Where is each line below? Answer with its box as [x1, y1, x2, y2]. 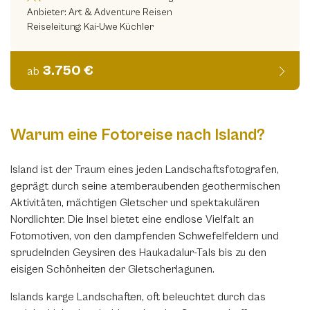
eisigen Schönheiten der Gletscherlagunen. [10, 263, 215, 275]
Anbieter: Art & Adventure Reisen [27, 7, 172, 18]
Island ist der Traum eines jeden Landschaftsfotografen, [10, 163, 279, 176]
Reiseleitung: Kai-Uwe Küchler [27, 21, 154, 33]
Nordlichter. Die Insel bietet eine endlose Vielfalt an [10, 213, 254, 226]
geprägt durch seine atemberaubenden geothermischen [10, 180, 280, 192]
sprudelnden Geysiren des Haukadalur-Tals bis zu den [10, 246, 266, 259]
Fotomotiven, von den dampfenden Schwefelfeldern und [10, 230, 279, 242]
